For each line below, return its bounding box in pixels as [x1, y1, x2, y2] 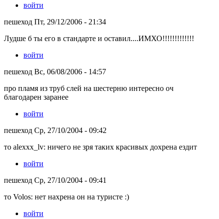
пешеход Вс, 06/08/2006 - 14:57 [4, 67, 106, 76]
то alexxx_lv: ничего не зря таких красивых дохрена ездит [4, 142, 197, 151]
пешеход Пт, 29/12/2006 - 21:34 [4, 17, 106, 26]
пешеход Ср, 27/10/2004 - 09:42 [4, 126, 107, 134]
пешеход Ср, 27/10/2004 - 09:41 [4, 175, 107, 184]
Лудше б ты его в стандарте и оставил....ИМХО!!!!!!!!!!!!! [4, 34, 194, 43]
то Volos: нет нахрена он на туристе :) [4, 192, 129, 201]
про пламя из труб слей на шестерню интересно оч [4, 84, 174, 92]
